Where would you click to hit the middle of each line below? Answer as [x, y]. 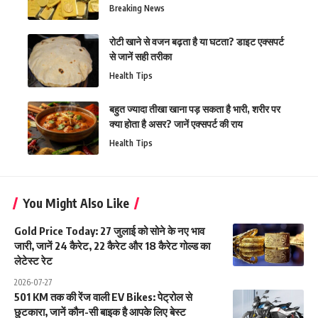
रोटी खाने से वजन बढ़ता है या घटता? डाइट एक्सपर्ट [197, 41]
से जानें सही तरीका [141, 56]
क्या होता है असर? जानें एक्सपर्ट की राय [176, 124]
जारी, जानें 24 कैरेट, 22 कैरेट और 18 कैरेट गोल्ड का [112, 245]
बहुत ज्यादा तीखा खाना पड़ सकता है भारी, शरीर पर [195, 109]
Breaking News [137, 8]
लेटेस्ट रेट [33, 260]
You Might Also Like [76, 203]
